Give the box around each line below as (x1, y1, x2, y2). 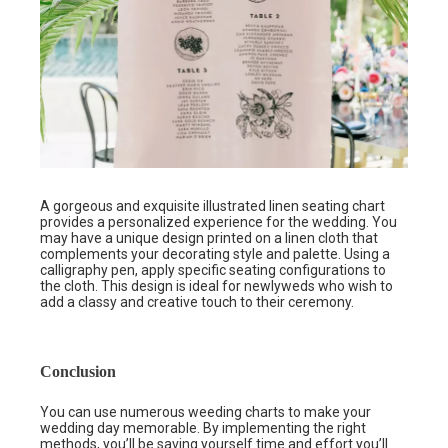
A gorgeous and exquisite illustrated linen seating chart (40, 198, 385, 215)
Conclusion (40, 363, 116, 381)
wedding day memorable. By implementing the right (40, 420, 366, 437)
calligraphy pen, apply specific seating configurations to (40, 262, 386, 279)
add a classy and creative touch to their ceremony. (40, 294, 354, 311)
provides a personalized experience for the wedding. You (40, 214, 397, 231)
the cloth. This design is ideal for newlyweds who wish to (40, 278, 393, 295)
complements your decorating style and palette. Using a (40, 246, 390, 263)
